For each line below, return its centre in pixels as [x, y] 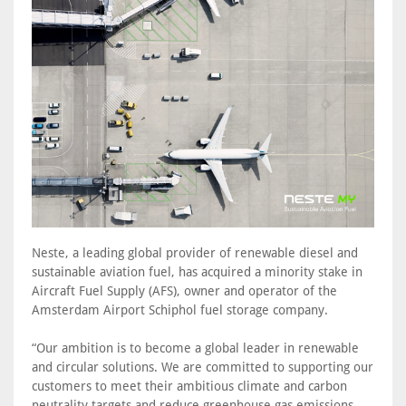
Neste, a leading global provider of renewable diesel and [195, 253]
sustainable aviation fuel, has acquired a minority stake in [197, 272]
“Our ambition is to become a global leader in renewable [195, 348]
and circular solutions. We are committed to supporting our [203, 367]
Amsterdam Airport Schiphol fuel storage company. [180, 310]
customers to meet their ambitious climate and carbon [189, 386]
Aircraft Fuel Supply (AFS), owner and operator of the [184, 291]
